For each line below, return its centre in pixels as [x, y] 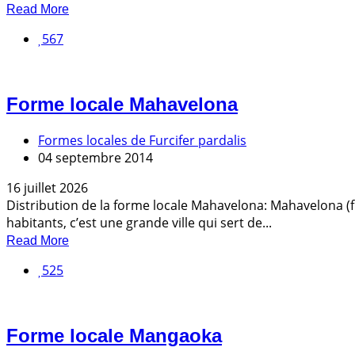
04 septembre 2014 [95, 157]
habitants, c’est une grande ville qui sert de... [139, 222]
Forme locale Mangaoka [114, 335]
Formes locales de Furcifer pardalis [142, 140]
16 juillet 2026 [47, 187]
